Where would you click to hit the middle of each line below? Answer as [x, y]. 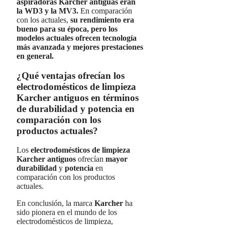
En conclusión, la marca [55, 203]
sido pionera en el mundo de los [67, 212]
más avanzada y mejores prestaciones [80, 47]
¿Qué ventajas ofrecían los [71, 75]
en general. [35, 56]
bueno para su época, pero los [67, 29]
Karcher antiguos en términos [78, 97]
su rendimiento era [102, 20]
